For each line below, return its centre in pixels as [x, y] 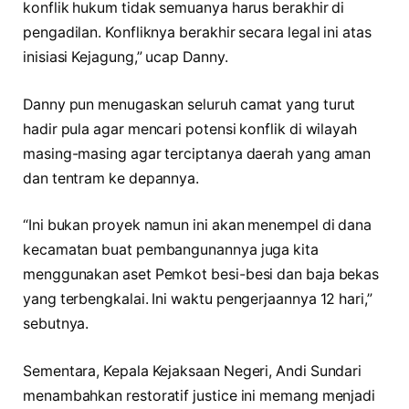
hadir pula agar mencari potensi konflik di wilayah [190, 129]
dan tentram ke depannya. [111, 178]
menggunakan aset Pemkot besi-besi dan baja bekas [201, 275]
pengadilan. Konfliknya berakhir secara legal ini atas [197, 33]
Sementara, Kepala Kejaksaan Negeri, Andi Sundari [193, 371]
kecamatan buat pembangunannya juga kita [171, 250]
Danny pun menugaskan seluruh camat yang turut [189, 104]
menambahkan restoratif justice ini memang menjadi [199, 395]
